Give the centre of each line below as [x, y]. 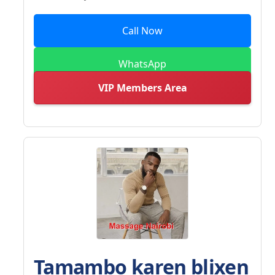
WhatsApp [142, 64]
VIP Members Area [142, 87]
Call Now [142, 30]
